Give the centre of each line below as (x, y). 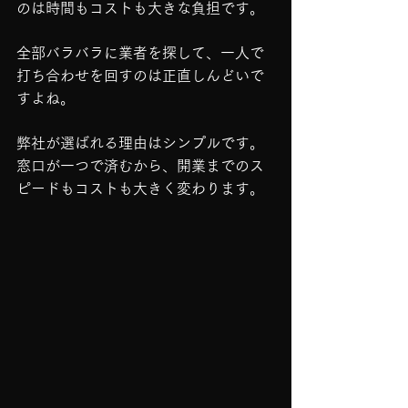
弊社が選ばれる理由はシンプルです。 (140, 143)
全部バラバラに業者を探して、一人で (140, 53)
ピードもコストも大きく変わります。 (140, 189)
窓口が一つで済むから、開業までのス (140, 166)
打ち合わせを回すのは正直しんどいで (140, 76)
